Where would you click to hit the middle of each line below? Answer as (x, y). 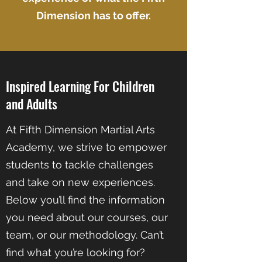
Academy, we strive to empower (86, 147)
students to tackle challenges (80, 165)
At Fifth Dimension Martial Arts (80, 130)
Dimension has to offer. (94, 15)
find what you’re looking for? (75, 252)
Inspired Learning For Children (80, 86)
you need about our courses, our (87, 217)
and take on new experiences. (80, 182)
